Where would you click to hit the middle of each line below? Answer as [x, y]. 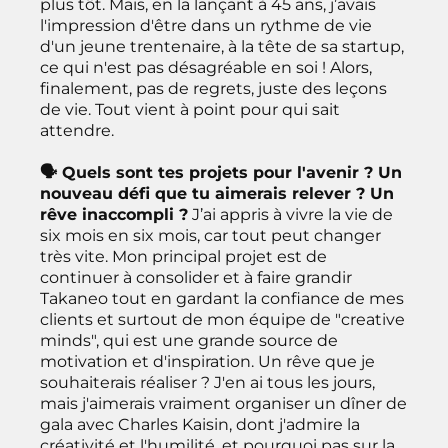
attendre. [77, 130]
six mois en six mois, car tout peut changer [210, 235]
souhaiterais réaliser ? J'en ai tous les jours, [207, 382]
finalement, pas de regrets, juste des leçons [213, 88]
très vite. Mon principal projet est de [183, 256]
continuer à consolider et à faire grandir [196, 277]
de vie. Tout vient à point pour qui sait [190, 109]
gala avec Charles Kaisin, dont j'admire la [200, 424]
